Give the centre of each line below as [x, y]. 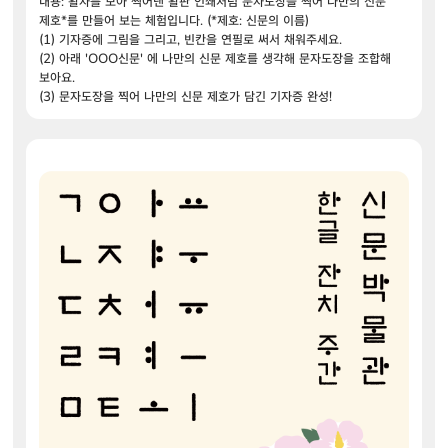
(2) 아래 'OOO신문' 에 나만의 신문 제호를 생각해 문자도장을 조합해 [215, 58]
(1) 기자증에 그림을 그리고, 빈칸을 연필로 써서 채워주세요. [190, 39]
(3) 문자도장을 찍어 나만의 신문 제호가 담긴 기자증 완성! [185, 96]
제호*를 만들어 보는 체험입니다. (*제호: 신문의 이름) [174, 20]
